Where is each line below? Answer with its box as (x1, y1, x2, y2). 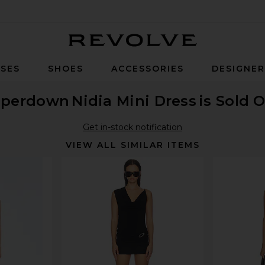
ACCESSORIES (111, 63, 184, 74)
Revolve (196, 49, 230, 60)
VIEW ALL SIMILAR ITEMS (65, 140, 200, 150)
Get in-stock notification (83, 122, 182, 132)
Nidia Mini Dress (72, 92, 197, 109)
